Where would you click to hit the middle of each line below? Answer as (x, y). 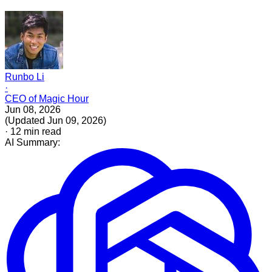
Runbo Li (25, 76)
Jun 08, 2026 (33, 109)
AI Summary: (32, 142)
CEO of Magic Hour (47, 98)
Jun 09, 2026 (75, 120)
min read (41, 131)
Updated (26, 120)
